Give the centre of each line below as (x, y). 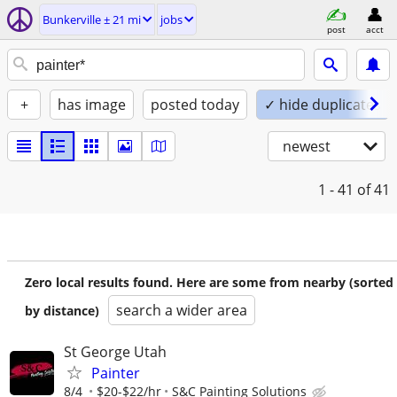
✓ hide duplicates (323, 105)
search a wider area (182, 310)
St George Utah (115, 352)
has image (92, 105)
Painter (116, 373)
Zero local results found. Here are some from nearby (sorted (209, 282)
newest (307, 146)
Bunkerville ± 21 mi (92, 19)
